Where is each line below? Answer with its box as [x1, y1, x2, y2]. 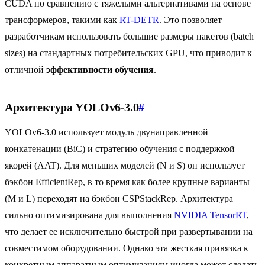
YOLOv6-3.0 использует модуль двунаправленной [5, 127, 208, 138]
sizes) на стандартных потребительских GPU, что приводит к [5, 48, 252, 59]
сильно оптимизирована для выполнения [5, 210, 174, 221]
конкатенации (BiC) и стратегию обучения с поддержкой [5, 144, 235, 154]
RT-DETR [119, 15, 159, 25]
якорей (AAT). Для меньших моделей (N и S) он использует [5, 160, 245, 171]
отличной [5, 64, 46, 75]
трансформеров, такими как [5, 15, 119, 25]
